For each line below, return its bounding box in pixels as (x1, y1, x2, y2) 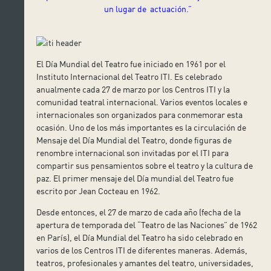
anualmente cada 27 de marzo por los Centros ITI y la (36, 83, 230, 94)
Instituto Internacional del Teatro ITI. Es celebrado (36, 71, 223, 82)
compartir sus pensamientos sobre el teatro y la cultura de (36, 160, 253, 171)
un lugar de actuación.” (103, 3, 192, 14)
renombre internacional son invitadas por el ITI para (36, 147, 229, 158)
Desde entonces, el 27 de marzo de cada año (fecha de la (36, 206, 241, 217)
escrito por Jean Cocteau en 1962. (36, 185, 161, 196)
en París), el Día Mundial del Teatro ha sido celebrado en (36, 232, 244, 243)
